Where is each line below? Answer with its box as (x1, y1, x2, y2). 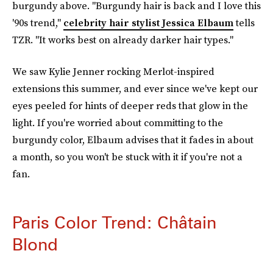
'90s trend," (12, 16, 63, 29)
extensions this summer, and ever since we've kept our (12, 82, 258, 95)
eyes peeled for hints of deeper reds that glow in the (12, 99, 248, 112)
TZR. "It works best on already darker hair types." (12, 33, 233, 46)
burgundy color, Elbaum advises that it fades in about (12, 133, 253, 146)
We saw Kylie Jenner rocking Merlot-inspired (12, 65, 214, 78)
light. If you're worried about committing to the (12, 116, 223, 129)
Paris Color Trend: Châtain (12, 212, 216, 233)
